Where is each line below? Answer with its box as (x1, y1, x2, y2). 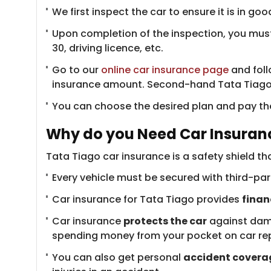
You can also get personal (52, 250, 183, 264)
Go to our (52, 63, 101, 77)
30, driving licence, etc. (52, 41, 163, 55)
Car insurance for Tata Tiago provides (52, 192, 242, 206)
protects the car (123, 214, 207, 228)
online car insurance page (101, 63, 229, 77)
